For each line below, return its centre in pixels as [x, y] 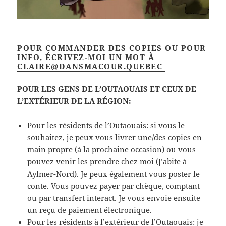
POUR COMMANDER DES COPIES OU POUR [112, 48]
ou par [40, 198]
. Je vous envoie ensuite [158, 198]
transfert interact [84, 198]
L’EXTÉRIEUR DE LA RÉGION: [74, 101]
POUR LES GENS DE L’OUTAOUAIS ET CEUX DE [107, 89]
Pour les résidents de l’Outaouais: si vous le [106, 125]
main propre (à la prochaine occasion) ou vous [112, 150]
